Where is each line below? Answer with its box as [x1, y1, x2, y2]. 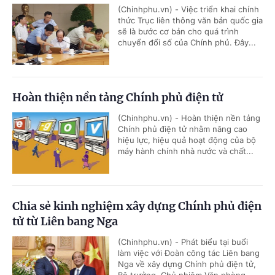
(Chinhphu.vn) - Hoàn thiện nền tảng [118, 113, 260, 123]
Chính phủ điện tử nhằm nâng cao [118, 124, 247, 134]
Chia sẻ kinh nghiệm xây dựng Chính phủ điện [12, 199, 261, 214]
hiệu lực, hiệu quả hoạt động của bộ [118, 135, 256, 145]
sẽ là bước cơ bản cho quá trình [118, 26, 239, 37]
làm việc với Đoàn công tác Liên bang [118, 248, 260, 258]
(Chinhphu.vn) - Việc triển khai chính [118, 4, 259, 15]
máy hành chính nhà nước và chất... [118, 146, 254, 157]
